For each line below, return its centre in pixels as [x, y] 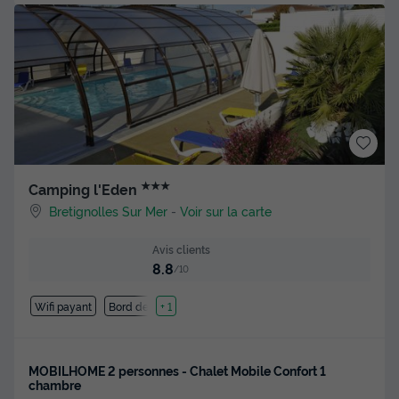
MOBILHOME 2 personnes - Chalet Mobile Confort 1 [177, 370]
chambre [55, 384]
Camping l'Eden [85, 189]
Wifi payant [63, 305]
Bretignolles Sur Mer [109, 211]
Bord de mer [140, 305]
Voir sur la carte [226, 211]
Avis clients [181, 249]
